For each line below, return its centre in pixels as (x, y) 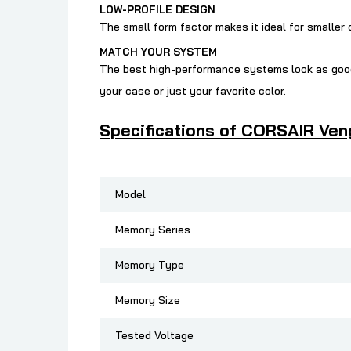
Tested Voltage (154, 336)
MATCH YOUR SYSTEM (158, 52)
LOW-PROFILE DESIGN (157, 10)
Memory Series (153, 230)
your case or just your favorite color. (193, 91)
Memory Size (148, 300)
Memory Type (150, 265)
